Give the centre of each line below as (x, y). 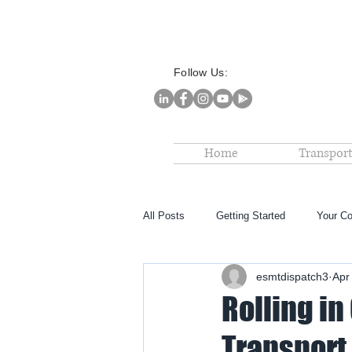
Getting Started (251, 216)
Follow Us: (201, 72)
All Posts (164, 216)
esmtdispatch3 (292, 276)
